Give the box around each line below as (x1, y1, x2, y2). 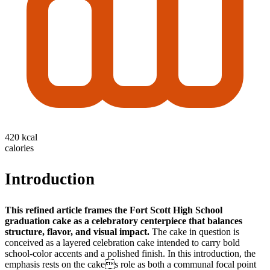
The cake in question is (149, 226, 239, 237)
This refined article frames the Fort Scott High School (5, 204, 222, 215)
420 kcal (5, 131, 37, 142)
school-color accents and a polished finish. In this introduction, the (5, 248, 256, 259)
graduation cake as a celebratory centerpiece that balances (5, 215, 242, 226)
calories (5, 142, 34, 153)
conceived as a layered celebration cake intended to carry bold (5, 237, 240, 248)
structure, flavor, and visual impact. (5, 226, 149, 237)
